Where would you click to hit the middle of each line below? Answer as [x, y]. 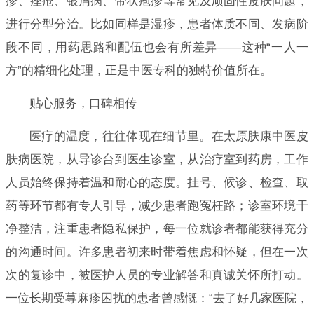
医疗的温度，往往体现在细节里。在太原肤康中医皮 [169, 136]
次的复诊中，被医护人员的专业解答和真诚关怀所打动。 [157, 275]
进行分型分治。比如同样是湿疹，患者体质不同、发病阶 [157, 24]
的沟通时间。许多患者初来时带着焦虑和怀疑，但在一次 [157, 252]
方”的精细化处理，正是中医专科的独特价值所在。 [139, 70]
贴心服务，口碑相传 [83, 103]
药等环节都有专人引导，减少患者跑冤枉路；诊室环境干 [157, 205]
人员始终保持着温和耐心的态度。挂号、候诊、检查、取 [157, 182]
